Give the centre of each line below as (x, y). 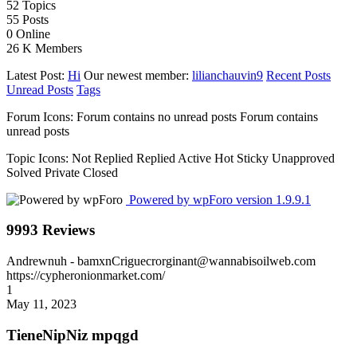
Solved (24, 172)
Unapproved (303, 158)
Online (33, 33)
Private (62, 172)
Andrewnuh (38, 261)
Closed (100, 172)
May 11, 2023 (41, 304)
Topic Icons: (37, 158)
